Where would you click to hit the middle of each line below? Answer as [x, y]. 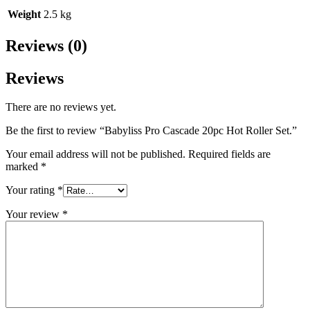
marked [23, 167]
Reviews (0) [46, 45]
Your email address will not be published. [95, 154]
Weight [24, 14]
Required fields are [229, 154]
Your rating [31, 190]
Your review [34, 215]
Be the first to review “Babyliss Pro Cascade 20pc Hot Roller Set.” [151, 131]
